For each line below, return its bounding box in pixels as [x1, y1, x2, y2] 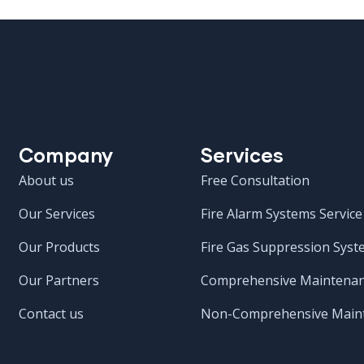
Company [19, 143, 113, 167]
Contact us [19, 305, 84, 323]
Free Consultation [201, 171, 310, 189]
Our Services [19, 205, 95, 223]
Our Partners [19, 271, 99, 289]
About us [19, 171, 74, 189]
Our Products [19, 238, 100, 256]
